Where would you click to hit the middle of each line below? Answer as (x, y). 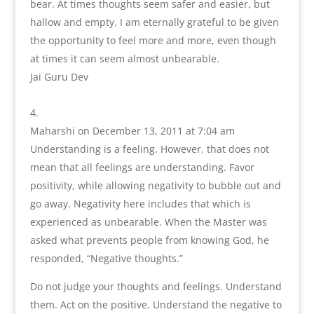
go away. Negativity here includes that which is (140, 203)
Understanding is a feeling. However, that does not (149, 149)
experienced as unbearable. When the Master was (148, 221)
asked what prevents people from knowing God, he (149, 240)
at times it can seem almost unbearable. (124, 58)
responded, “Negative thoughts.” (106, 258)
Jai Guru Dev (59, 76)
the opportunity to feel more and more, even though (153, 40)
